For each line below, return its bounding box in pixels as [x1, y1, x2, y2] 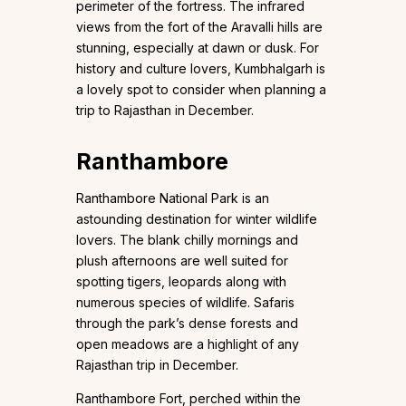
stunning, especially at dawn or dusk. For [76, 40, 319, 56]
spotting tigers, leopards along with [76, 274, 286, 290]
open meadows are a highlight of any [76, 336, 299, 353]
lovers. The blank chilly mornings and [76, 232, 298, 248]
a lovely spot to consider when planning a [76, 82, 326, 98]
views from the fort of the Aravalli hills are [76, 19, 323, 35]
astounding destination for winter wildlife [76, 211, 317, 227]
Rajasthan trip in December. [76, 357, 238, 373]
